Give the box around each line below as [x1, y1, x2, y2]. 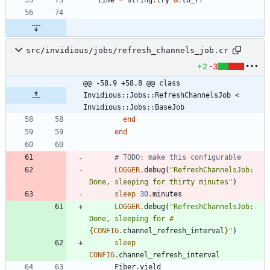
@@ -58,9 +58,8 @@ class [83, 79, 180, 88]
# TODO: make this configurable [115, 153, 241, 162]
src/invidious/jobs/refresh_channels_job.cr [26, 45, 228, 55]
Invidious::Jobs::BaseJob [83, 103, 184, 112]
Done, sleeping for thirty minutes [89, 178, 228, 187]
